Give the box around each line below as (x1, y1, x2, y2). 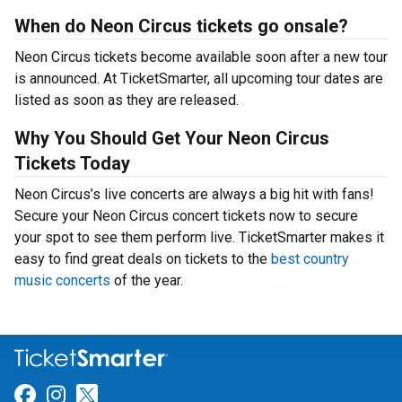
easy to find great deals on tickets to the (14, 250, 271, 267)
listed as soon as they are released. (14, 92, 239, 109)
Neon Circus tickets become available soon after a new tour (14, 48, 388, 66)
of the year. (110, 272, 183, 289)
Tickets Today (14, 153, 130, 174)
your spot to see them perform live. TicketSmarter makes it (14, 229, 384, 246)
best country (271, 250, 349, 267)
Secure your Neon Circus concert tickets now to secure (14, 207, 358, 224)
